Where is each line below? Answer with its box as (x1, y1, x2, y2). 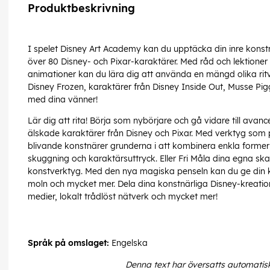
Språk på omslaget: (28, 237, 109, 249)
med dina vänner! (28, 94, 98, 105)
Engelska (109, 237, 148, 249)
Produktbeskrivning (28, 1, 135, 16)
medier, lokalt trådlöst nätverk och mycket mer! (28, 191, 218, 202)
